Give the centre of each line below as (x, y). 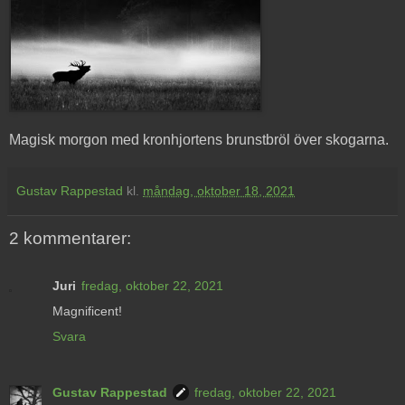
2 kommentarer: (70, 239)
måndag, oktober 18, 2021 (219, 191)
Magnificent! (87, 311)
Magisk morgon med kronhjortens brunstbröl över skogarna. (199, 140)
